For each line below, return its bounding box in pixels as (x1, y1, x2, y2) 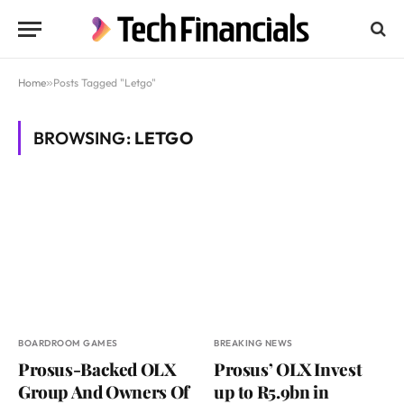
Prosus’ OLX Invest (214, 357, 363, 381)
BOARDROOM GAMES (18, 337, 118, 350)
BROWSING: (33, 127, 134, 149)
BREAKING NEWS (214, 337, 293, 350)
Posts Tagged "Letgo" (53, 76, 156, 89)
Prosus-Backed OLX (18, 357, 176, 381)
